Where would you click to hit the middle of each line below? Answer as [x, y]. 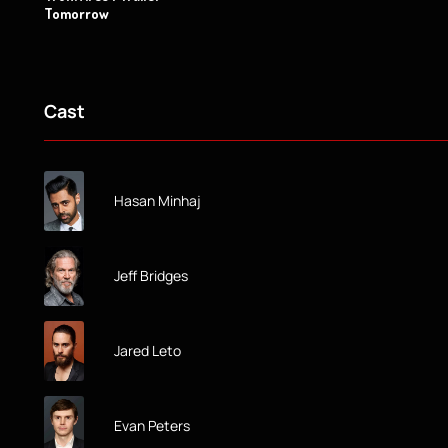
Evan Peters [152, 425]
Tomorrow [76, 13]
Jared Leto [147, 350]
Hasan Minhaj [157, 200]
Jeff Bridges [151, 275]
